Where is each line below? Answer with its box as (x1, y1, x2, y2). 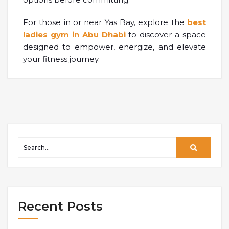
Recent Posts (18, 199, 103, 214)
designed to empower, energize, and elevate (23, 42, 206, 52)
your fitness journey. (23, 54, 100, 64)
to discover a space (125, 30, 206, 40)
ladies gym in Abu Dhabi (23, 30, 126, 40)
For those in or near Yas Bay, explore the (23, 17, 185, 28)
